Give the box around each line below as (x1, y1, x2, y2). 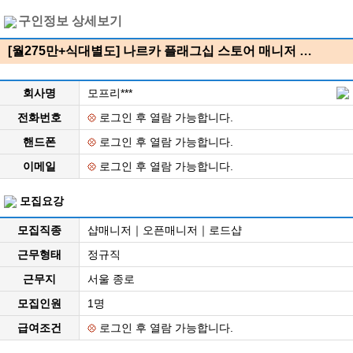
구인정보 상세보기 (15, 14, 122, 28)
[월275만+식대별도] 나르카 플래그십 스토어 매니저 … (8, 44, 312, 58)
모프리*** (87, 86, 132, 99)
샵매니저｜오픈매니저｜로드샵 (87, 223, 242, 236)
